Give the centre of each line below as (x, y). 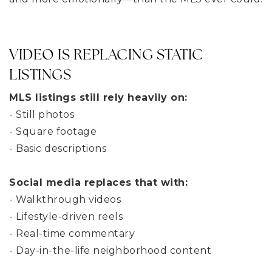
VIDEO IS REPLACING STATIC (106, 54)
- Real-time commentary (72, 233)
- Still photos (42, 114)
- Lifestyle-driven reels (66, 216)
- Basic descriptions (58, 148)
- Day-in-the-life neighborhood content (110, 250)
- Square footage (53, 131)
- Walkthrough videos (65, 199)
